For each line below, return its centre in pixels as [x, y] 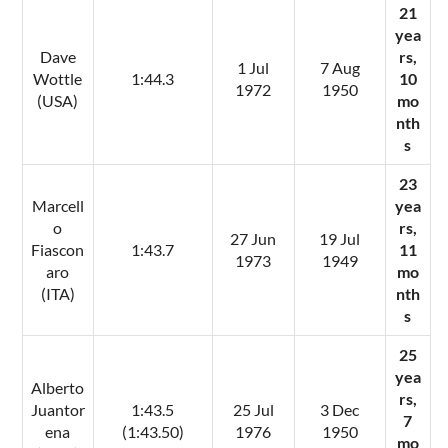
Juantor [57, 409]
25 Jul [253, 409]
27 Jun [253, 238]
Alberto [58, 387]
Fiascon [58, 249]
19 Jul [340, 238]
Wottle [58, 78]
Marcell [57, 205]
